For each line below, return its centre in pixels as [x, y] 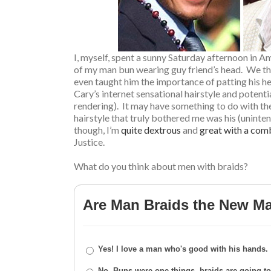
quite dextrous [151, 130]
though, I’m [97, 130]
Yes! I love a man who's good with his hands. [183, 249]
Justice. [89, 142]
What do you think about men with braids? [161, 166]
